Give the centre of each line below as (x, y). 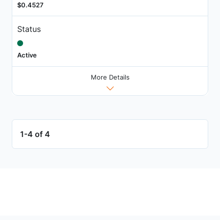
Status (29, 29)
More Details (110, 77)
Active (27, 55)
